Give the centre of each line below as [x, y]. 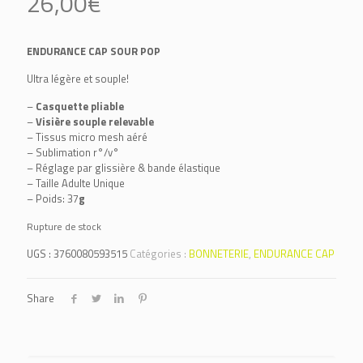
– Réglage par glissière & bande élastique [124, 168]
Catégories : [159, 254]
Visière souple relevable [95, 122]
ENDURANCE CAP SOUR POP [94, 51]
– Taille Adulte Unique [76, 183]
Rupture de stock [64, 226]
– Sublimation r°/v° [73, 152]
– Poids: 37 [53, 199]
